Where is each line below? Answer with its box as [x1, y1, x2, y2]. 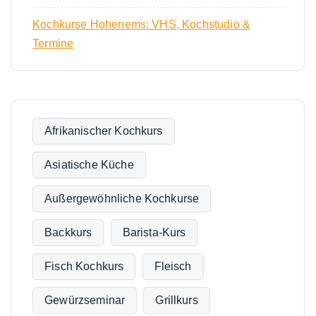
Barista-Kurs [122, 226, 186, 239]
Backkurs [44, 226, 92, 239]
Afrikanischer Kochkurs [44, 125, 163, 138]
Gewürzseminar [44, 294, 126, 307]
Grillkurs [155, 294, 198, 307]
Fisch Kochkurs [44, 260, 124, 273]
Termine [32, 37, 74, 50]
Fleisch [154, 260, 192, 273]
